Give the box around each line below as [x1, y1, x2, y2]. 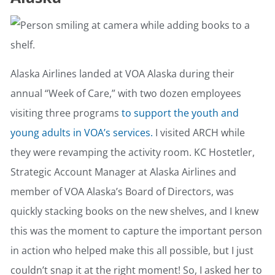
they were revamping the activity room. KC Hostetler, [10, 145, 255, 160]
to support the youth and [122, 106, 239, 120]
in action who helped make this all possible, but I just [10, 244, 254, 258]
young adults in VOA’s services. [10, 126, 153, 140]
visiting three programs [10, 106, 122, 120]
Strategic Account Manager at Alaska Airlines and [10, 165, 236, 179]
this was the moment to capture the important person [10, 224, 262, 238]
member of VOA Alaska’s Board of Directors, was [10, 185, 234, 199]
